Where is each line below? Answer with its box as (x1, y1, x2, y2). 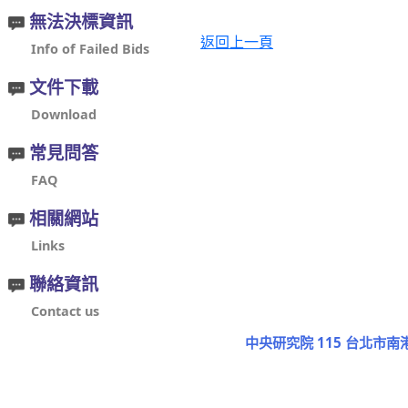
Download (31, 105, 97, 123)
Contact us (31, 301, 99, 320)
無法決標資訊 (25, 8, 133, 34)
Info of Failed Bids (31, 39, 149, 57)
